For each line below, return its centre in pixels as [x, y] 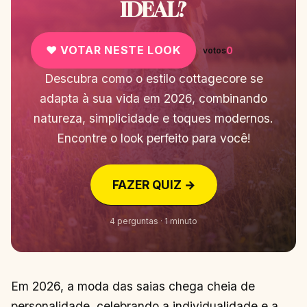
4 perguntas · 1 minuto [153, 221]
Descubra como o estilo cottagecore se [153, 78]
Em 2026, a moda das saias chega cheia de [133, 286]
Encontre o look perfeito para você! [153, 138]
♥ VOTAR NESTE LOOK [113, 50]
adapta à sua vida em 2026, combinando [153, 98]
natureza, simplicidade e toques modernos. [153, 118]
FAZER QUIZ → [153, 185]
